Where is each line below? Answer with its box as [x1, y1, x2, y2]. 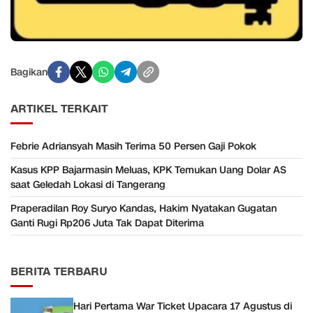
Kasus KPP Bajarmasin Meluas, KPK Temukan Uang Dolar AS [10, 163, 286, 177]
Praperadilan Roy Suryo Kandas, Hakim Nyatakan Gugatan [10, 202, 277, 216]
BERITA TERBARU [10, 264, 108, 280]
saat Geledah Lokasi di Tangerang [10, 178, 166, 192]
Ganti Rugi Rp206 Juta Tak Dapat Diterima [10, 217, 204, 231]
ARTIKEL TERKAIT [10, 101, 108, 117]
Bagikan [10, 65, 48, 79]
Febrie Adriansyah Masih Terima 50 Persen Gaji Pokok [10, 140, 256, 154]
